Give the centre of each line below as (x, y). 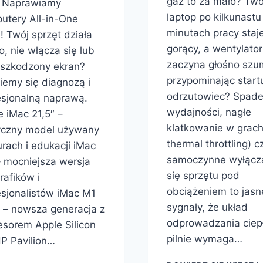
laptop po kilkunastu (214, 17)
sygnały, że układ (208, 208)
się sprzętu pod (203, 176)
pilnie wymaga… (205, 239)
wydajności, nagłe (209, 112)
